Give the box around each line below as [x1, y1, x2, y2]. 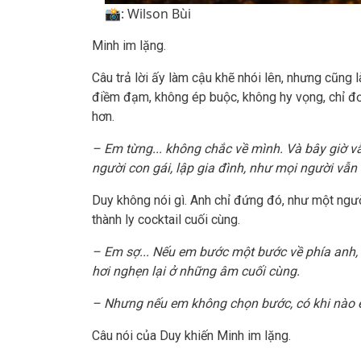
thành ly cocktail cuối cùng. [92, 212, 240, 228]
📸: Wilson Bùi [104, 5, 191, 23]
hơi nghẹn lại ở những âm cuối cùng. [92, 263, 303, 280]
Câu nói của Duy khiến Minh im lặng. [92, 328, 291, 344]
